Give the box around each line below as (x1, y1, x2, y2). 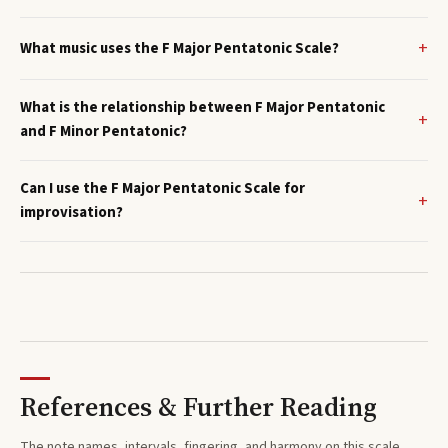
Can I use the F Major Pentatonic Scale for (20, 178, 305, 200)
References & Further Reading (20, 388, 377, 425)
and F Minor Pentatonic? (20, 121, 187, 143)
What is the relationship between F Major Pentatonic (20, 97, 385, 119)
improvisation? (20, 202, 123, 224)
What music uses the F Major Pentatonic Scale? (20, 37, 339, 59)
